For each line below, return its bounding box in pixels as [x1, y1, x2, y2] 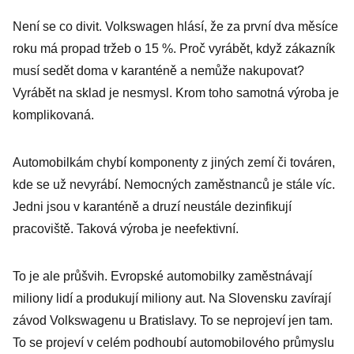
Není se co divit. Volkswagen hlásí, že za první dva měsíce [13, 20, 338, 33]
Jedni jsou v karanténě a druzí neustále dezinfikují [13, 200, 292, 213]
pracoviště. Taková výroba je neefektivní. [13, 222, 239, 235]
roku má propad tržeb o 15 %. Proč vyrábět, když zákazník [13, 42, 335, 55]
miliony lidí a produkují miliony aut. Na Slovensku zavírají [13, 292, 331, 305]
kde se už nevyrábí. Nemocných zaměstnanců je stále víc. [13, 178, 335, 191]
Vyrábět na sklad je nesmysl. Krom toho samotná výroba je [13, 86, 339, 100]
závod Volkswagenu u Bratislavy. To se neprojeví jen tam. [13, 314, 333, 327]
